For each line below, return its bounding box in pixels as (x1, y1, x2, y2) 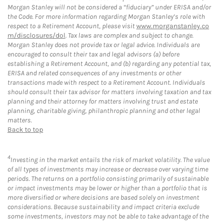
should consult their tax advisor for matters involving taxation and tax (7, 87, 211, 96)
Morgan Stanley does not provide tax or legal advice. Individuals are (7, 40, 200, 49)
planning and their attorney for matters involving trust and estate (7, 97, 198, 106)
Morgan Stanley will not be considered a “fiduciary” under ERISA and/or (7, 2, 211, 11)
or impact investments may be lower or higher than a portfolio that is (7, 183, 207, 192)
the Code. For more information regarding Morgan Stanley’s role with (7, 12, 205, 21)
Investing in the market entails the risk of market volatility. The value (10, 155, 210, 164)
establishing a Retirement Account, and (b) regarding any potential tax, (7, 59, 211, 68)
